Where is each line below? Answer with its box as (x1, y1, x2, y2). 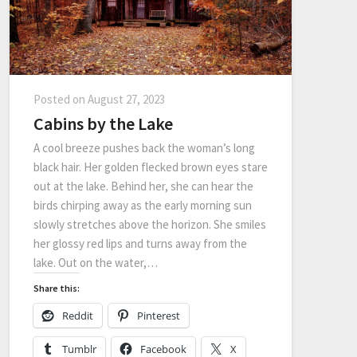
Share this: (33, 281, 80, 294)
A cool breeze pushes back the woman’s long (33, 139, 255, 155)
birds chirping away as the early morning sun (33, 197, 252, 213)
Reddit (62, 308, 93, 323)
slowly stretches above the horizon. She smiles (33, 216, 266, 232)
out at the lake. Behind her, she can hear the (33, 178, 253, 194)
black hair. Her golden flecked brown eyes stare (33, 159, 268, 175)
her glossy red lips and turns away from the (33, 235, 247, 251)
